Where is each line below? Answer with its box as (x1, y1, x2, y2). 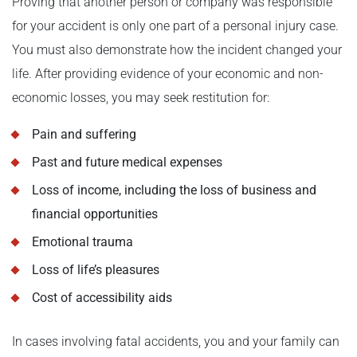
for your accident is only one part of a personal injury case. (12, 18, 339, 34)
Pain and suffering (32, 127, 136, 143)
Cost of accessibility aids (32, 290, 172, 306)
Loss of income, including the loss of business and (32, 182, 316, 198)
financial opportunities (32, 206, 158, 222)
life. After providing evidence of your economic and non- (12, 66, 324, 82)
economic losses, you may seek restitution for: (12, 90, 269, 106)
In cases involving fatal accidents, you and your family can (12, 334, 339, 350)
